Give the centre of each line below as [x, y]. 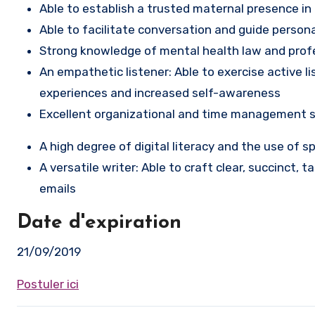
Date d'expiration [99, 223]
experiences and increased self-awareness [160, 93]
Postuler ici [48, 284]
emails [58, 188]
